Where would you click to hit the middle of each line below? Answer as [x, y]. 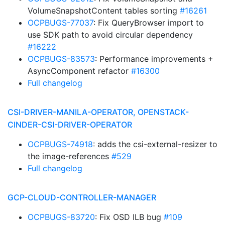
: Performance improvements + [154, 59]
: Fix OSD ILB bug [129, 217]
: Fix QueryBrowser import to [149, 23]
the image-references [70, 156]
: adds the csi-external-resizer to [155, 144]
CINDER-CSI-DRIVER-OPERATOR [70, 125]
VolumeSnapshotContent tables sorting [104, 11]
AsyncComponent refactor [79, 71]
